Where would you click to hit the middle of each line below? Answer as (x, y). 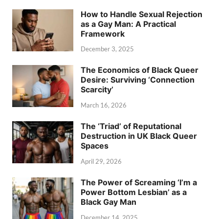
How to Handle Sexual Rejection (142, 14)
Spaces (95, 146)
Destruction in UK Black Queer (139, 136)
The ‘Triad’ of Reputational (131, 126)
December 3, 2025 (107, 49)
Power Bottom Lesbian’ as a (134, 192)
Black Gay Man (109, 202)
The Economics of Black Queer (140, 70)
